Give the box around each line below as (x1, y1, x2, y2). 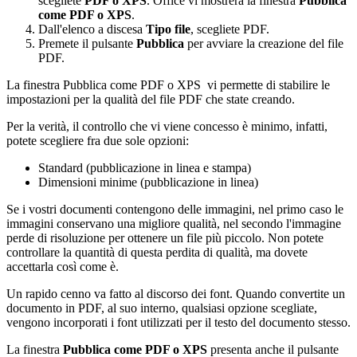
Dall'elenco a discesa (38, 22, 146, 36)
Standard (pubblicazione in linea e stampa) (38, 160, 251, 175)
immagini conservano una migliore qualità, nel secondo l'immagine (6, 216, 341, 230)
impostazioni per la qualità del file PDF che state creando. (6, 92, 295, 106)
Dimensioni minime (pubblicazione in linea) (38, 175, 258, 189)
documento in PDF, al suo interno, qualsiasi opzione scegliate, (6, 300, 317, 315)
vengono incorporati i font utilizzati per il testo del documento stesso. (6, 315, 351, 329)
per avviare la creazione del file (187, 36, 343, 50)
